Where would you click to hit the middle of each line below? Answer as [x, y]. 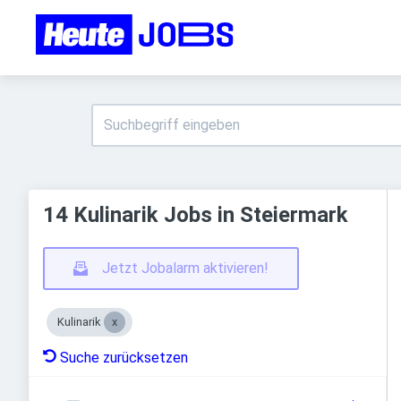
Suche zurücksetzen [124, 358]
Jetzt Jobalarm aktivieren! [185, 268]
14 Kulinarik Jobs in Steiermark [196, 215]
